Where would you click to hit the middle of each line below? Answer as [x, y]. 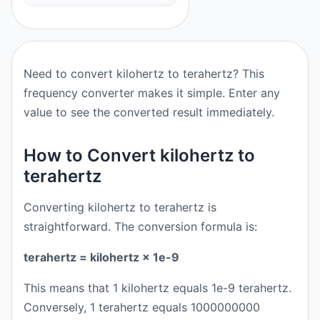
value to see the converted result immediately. [149, 112]
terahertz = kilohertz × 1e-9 [101, 257]
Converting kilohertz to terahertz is [120, 207]
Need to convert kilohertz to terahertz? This [144, 74]
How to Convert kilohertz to [139, 155]
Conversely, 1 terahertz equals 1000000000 [142, 307]
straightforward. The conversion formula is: [140, 226]
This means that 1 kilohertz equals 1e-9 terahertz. [157, 288]
